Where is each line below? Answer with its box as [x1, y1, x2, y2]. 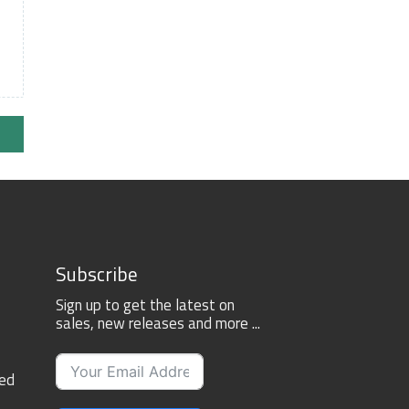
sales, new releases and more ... [56, 310, 260, 335]
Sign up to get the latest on [56, 292, 235, 317]
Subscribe [56, 259, 138, 289]
